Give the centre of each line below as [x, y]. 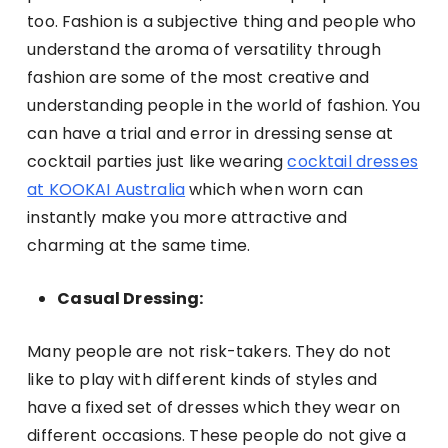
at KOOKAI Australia [106, 190]
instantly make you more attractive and [187, 218]
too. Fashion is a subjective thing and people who [222, 22]
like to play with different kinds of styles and [202, 380]
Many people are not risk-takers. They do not [209, 352]
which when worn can [274, 190]
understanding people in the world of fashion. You [224, 106]
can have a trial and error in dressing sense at [210, 134]
